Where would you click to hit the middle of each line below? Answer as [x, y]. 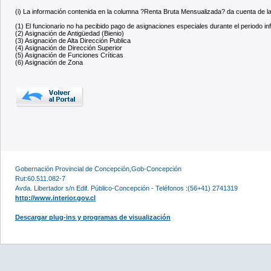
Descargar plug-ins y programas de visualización [93, 217]
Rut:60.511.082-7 [40, 178]
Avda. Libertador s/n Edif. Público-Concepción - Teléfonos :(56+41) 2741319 [126, 188]
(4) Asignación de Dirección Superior [69, 47]
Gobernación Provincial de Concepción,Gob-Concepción [98, 168]
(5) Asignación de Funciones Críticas [69, 55]
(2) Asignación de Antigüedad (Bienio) [70, 33]
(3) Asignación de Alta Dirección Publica [73, 40]
